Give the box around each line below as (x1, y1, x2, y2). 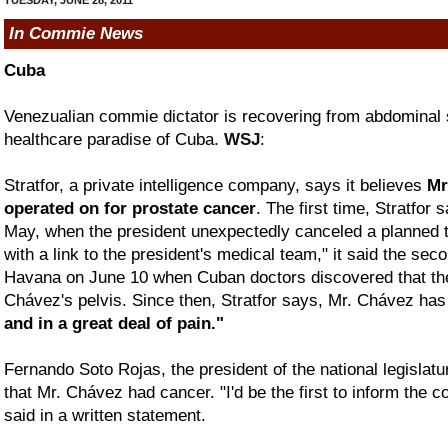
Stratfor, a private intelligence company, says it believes (4, 175, 427, 195)
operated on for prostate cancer (4, 198, 256, 218)
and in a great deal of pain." (4, 313, 224, 333)
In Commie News (9, 23, 143, 43)
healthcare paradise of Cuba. (4, 129, 224, 149)
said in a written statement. (4, 405, 206, 425)
